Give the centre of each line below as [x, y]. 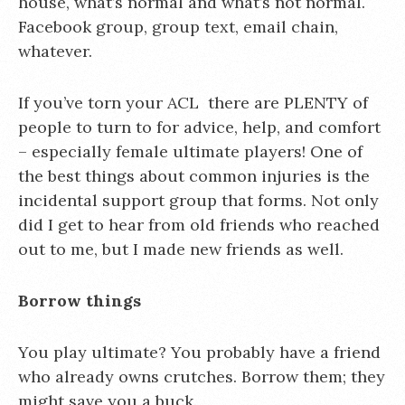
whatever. [55, 51]
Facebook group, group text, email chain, [178, 27]
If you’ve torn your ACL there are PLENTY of [193, 103]
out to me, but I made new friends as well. [181, 249]
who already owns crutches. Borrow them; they [202, 377]
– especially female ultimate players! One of [190, 151]
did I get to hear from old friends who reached [199, 225]
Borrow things [80, 301]
